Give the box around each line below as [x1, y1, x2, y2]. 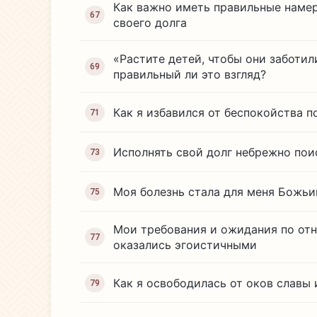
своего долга [113, 16, 187, 30]
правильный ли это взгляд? [113, 67, 266, 81]
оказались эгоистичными [113, 238, 257, 252]
